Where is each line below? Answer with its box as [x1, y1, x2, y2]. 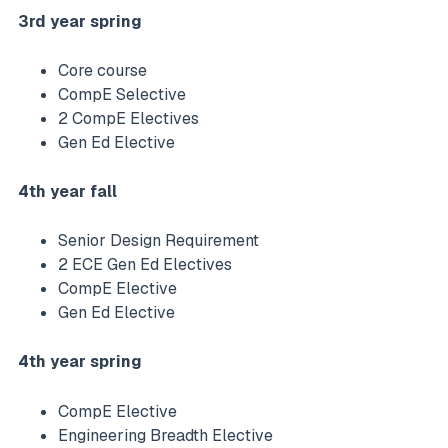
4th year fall [18, 180, 117, 202]
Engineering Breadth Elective [58, 424, 277, 446]
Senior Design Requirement [58, 230, 263, 252]
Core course [58, 59, 151, 81]
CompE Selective [58, 83, 190, 105]
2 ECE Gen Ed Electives [58, 254, 236, 276]
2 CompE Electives [58, 107, 203, 129]
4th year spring [18, 351, 142, 373]
